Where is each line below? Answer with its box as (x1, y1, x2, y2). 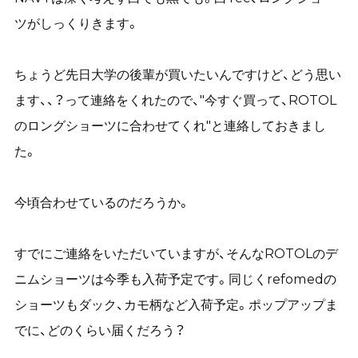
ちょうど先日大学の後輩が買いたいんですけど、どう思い (14, 66, 341, 83)
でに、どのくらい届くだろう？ (14, 322, 185, 339)
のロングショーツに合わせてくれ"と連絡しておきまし (14, 117, 326, 134)
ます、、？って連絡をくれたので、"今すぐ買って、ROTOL (14, 92, 336, 109)
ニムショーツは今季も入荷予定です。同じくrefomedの (14, 271, 336, 288)
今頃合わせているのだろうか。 (14, 194, 190, 211)
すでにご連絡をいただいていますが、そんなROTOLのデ (14, 245, 338, 262)
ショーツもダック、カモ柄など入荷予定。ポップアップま (14, 296, 338, 313)
